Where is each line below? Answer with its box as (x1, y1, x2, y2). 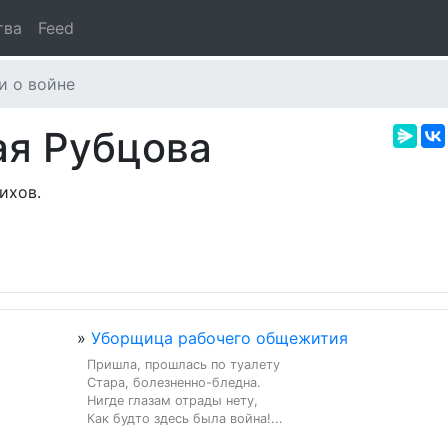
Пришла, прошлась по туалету (87, 357, 280, 372)
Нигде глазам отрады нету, (87, 393, 258, 408)
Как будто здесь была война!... (87, 411, 283, 426)
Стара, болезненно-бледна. (87, 375, 261, 390)
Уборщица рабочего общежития (91, 328, 348, 348)
